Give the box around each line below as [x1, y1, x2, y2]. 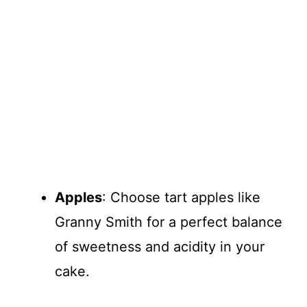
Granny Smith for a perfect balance [55, 213, 282, 230]
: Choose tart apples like [102, 188, 260, 206]
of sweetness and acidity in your [55, 238, 265, 255]
